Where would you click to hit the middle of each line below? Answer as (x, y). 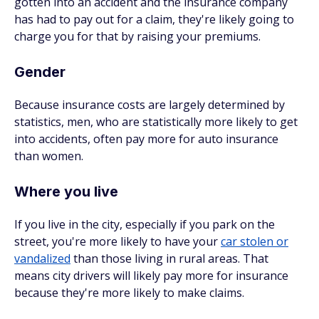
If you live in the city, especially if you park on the (145, 224)
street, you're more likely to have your (117, 241)
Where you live (66, 192)
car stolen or (255, 241)
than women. (49, 156)
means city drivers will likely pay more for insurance (151, 276)
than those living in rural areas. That (169, 258)
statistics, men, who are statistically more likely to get (156, 122)
